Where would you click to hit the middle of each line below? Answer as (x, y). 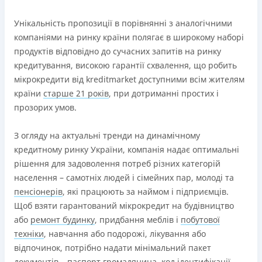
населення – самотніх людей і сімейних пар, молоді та (124, 177)
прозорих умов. (45, 107)
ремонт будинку (63, 220)
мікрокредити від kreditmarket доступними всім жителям (129, 79)
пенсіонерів (38, 192)
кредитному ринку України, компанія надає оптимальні (127, 149)
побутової (200, 220)
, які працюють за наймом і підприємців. (146, 192)
